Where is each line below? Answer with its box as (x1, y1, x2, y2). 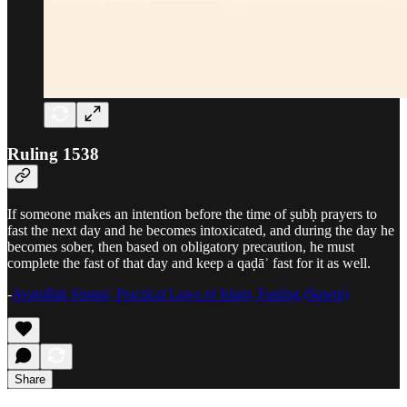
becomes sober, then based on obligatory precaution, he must (7, 238, 354, 254)
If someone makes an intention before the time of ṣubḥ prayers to (7, 205, 377, 222)
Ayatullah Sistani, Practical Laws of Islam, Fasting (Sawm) (12, 285, 349, 302)
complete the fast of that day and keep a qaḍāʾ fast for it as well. (7, 254, 371, 271)
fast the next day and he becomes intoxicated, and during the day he (7, 222, 394, 238)
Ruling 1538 (7, 144, 99, 164)
